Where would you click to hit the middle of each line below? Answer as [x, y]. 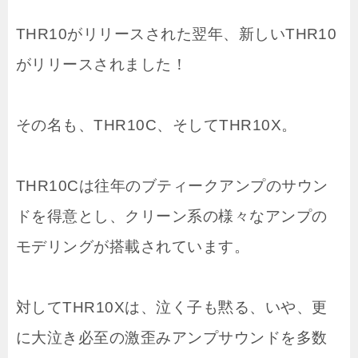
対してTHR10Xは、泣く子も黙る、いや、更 [172, 307]
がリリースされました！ [102, 64]
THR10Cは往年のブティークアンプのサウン [172, 185]
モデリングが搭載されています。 [133, 246]
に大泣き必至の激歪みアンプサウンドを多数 [172, 337]
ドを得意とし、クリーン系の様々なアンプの [172, 216]
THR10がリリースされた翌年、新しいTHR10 [177, 34]
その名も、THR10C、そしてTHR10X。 [157, 125]
